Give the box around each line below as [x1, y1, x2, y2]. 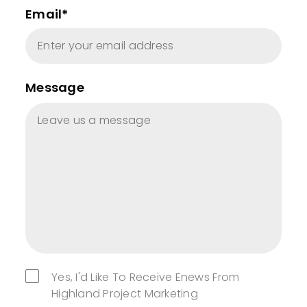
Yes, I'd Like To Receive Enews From [51, 269, 240, 286]
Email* [25, 5, 69, 23]
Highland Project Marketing [51, 286, 198, 302]
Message [25, 79, 84, 97]
